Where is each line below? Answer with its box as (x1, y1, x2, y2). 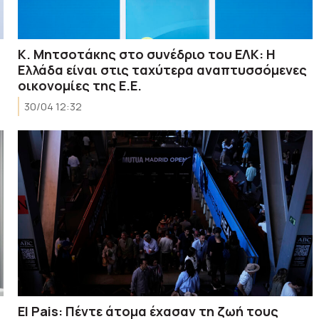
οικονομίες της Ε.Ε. (18, 76, 142, 94)
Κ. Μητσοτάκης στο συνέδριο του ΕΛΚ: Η (18, 45, 276, 63)
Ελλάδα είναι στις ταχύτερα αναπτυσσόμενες (18, 61, 308, 78)
